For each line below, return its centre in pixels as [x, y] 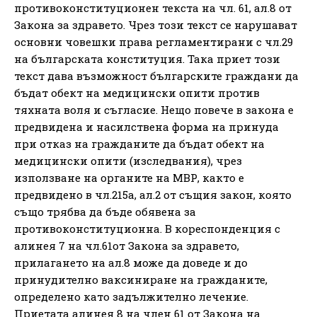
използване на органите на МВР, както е [129, 177]
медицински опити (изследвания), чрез [128, 160]
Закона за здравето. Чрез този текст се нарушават [156, 24]
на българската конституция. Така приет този [147, 58]
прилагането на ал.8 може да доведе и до [131, 262]
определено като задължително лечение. [131, 296]
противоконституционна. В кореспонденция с [147, 228]
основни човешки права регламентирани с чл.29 [154, 41]
